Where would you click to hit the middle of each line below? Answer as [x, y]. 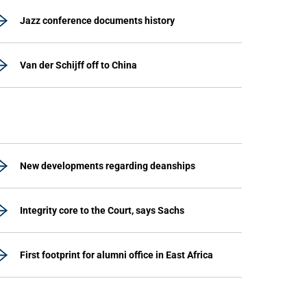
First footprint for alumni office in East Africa [116, 255]
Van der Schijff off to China [78, 65]
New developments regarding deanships [108, 166]
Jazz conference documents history [97, 21]
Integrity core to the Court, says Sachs [102, 210]
